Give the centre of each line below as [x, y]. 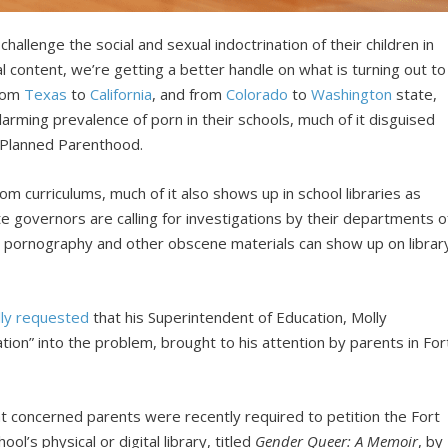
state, [415, 93]
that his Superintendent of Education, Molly [238, 316]
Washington [352, 93]
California [121, 93]
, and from [189, 93]
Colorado [257, 93]
